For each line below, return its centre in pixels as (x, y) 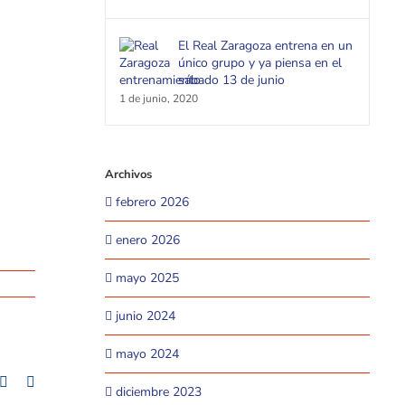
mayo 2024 (147, 354)
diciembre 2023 (158, 392)
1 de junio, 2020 (158, 99)
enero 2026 (147, 240)
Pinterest (32, 381)
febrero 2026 (152, 202)
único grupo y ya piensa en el (259, 63)
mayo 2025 (147, 278)
